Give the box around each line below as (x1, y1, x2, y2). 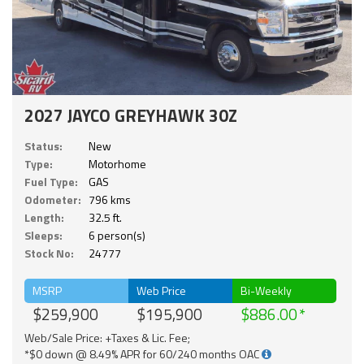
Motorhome (89, 154, 146, 172)
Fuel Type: (24, 172, 78, 190)
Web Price (136, 281, 187, 299)
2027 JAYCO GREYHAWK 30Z (24, 102, 237, 128)
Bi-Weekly (240, 281, 292, 299)
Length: (24, 208, 64, 226)
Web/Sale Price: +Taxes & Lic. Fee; (24, 328, 190, 346)
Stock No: (24, 244, 74, 262)
